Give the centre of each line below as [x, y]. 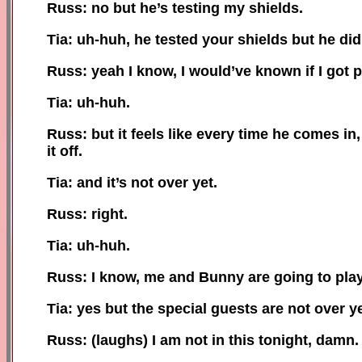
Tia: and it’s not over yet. [132, 182]
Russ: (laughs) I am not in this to [160, 340]
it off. [65, 151]
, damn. [333, 340]
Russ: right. [87, 214]
